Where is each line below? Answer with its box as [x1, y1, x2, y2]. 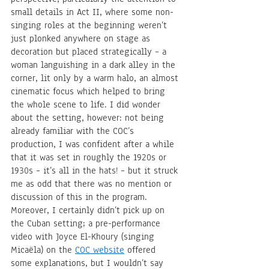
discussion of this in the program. [11, 191, 150, 204]
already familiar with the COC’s [11, 125, 137, 138]
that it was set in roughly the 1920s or [11, 151, 169, 164]
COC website [75, 244, 124, 256]
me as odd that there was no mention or [11, 178, 175, 190]
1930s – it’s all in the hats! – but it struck [11, 165, 181, 177]
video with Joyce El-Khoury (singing [11, 231, 157, 243]
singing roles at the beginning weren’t [11, 19, 170, 32]
